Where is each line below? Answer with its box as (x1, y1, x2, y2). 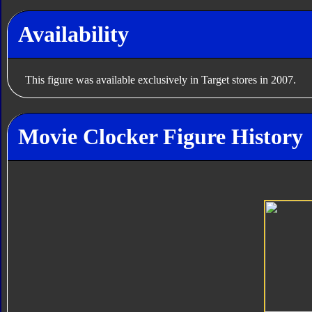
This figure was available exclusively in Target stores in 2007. (24, 73, 296, 86)
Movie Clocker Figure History (17, 124, 303, 150)
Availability (17, 22, 129, 47)
